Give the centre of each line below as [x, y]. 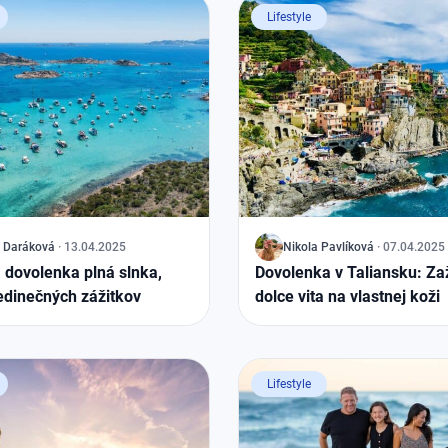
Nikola [300, 247]
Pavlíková [347, 247]
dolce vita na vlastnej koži [347, 296]
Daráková [29, 247]
